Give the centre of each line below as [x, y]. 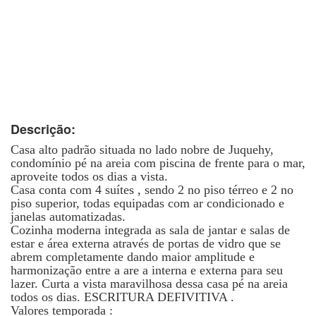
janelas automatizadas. [68, 217]
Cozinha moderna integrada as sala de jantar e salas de [150, 230]
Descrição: [43, 129]
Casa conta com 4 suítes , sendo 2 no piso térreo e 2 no [152, 190]
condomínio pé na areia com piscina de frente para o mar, [158, 163]
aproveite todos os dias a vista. [89, 176]
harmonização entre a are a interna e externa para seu [147, 270]
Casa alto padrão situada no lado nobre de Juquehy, [142, 150]
